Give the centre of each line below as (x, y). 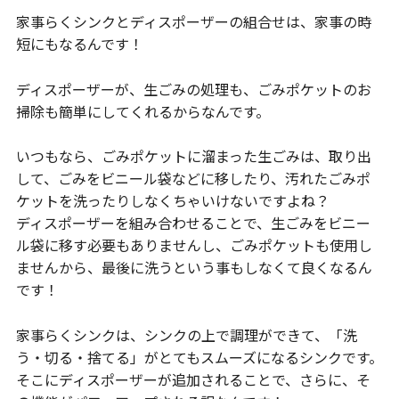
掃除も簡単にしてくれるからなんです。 (142, 111)
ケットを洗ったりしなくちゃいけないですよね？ (172, 201)
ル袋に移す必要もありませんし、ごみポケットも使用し (194, 245)
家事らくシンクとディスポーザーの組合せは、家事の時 (193, 22)
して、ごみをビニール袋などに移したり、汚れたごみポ (193, 179)
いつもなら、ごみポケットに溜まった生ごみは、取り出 (193, 156)
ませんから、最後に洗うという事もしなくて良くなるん (194, 268)
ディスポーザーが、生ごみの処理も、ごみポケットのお (193, 89)
